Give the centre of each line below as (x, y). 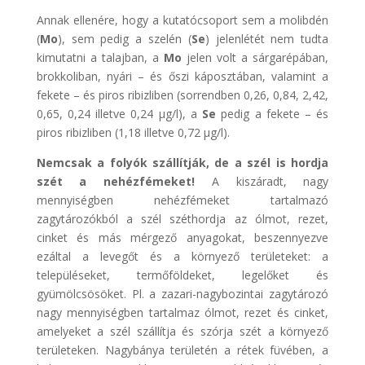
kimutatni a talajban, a (100, 57)
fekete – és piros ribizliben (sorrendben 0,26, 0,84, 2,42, (182, 95)
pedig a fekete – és (273, 113)
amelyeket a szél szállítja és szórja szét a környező (182, 331)
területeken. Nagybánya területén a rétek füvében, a (182, 350)
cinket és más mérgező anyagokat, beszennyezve (182, 237)
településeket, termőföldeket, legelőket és (182, 275)
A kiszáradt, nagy (262, 181)
